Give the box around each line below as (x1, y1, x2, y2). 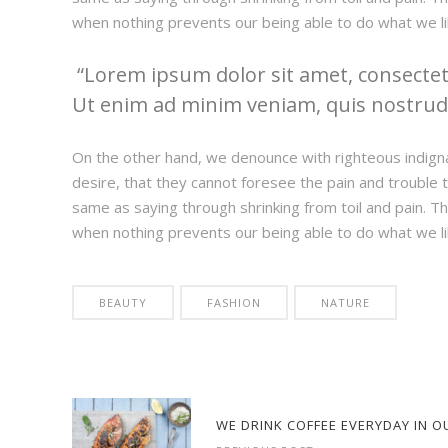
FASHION (207, 295, 261, 310)
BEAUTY (99, 295, 147, 310)
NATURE (321, 295, 370, 310)
